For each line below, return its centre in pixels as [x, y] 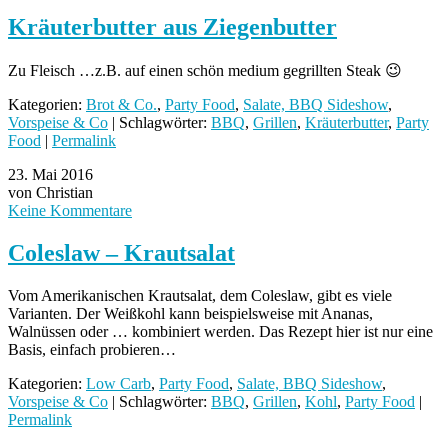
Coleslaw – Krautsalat [121, 253]
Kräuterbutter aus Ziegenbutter [172, 27]
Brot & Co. [121, 105]
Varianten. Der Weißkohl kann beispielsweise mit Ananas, [190, 313]
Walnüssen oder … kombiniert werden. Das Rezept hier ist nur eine [220, 331]
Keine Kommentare [70, 211]
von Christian [50, 193]
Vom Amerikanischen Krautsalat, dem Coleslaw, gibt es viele [200, 295]
